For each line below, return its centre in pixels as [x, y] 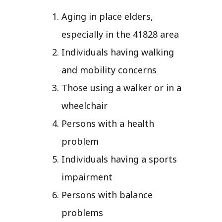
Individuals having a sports [119, 159]
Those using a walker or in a [121, 87]
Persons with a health [108, 123]
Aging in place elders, [107, 16]
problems [82, 212]
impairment [87, 177]
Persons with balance [107, 194]
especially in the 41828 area [120, 34]
